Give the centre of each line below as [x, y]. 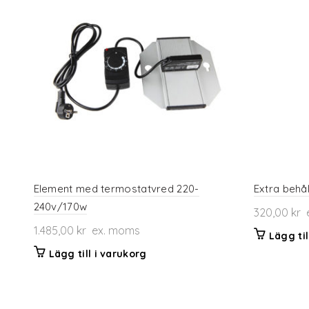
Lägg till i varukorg [98, 253]
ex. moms [113, 230]
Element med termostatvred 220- [116, 188]
